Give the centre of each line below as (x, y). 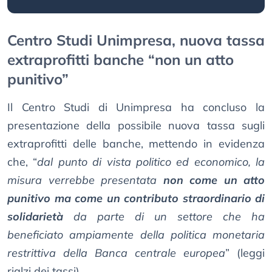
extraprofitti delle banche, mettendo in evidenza (136, 144)
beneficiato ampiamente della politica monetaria (136, 235)
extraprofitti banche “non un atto (121, 60)
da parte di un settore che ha (164, 217)
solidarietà (35, 217)
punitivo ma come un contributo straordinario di (136, 199)
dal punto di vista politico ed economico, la (151, 162)
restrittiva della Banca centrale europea (116, 253)
